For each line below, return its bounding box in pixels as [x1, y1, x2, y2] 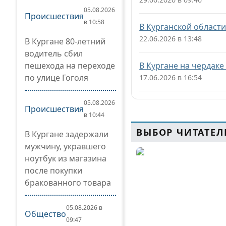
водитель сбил [25, 48, 83, 59]
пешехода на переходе [25, 60, 115, 71]
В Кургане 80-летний [25, 36, 105, 47]
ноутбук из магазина [25, 153, 106, 164]
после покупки [25, 165, 82, 176]
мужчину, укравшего [25, 141, 106, 152]
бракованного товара [25, 177, 111, 188]
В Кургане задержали [25, 129, 108, 140]
